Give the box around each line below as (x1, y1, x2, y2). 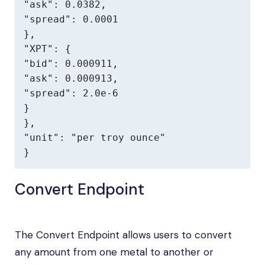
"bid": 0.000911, (24, 58, 118, 69)
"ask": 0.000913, (24, 73, 118, 84)
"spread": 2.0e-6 (24, 88, 118, 99)
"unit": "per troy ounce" (24, 132, 166, 143)
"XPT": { (24, 43, 71, 54)
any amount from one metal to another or (15, 245, 214, 258)
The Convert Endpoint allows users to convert (15, 228, 232, 241)
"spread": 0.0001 (24, 14, 118, 25)
